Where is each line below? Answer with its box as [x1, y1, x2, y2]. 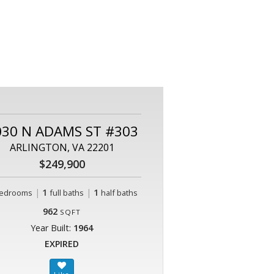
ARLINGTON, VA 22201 [9, 141, 114, 155]
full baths [49, 187, 84, 199]
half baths [100, 187, 138, 199]
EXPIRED [45, 238, 79, 250]
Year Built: [31, 222, 73, 234]
